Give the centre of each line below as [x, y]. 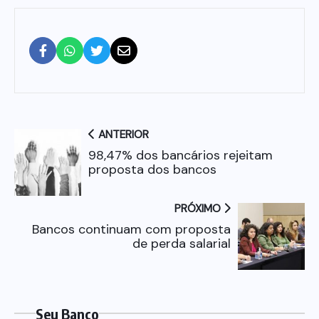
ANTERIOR [122, 134]
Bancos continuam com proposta [131, 229]
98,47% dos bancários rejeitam [181, 155]
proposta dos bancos [152, 169]
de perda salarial [182, 243]
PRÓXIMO [199, 208]
